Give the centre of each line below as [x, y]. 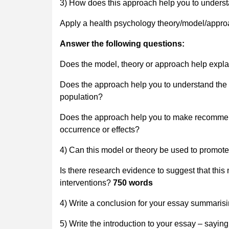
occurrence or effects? [100, 129]
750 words [133, 182]
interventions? [86, 182]
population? [81, 97]
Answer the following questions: [122, 43]
